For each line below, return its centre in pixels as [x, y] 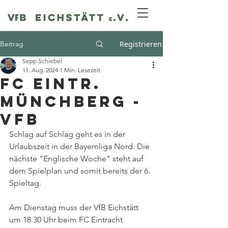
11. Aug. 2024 [40, 70]
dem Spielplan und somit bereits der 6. [81, 171]
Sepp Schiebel [42, 61]
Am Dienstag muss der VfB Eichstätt [75, 207]
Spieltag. [25, 183]
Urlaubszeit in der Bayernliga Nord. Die [80, 146]
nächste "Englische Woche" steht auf [77, 159]
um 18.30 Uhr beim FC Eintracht [67, 220]
